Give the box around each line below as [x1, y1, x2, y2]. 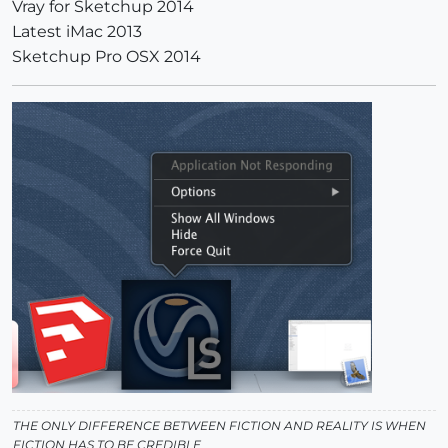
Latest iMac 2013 [12, 22, 142, 42]
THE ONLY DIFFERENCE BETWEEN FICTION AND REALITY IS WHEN [13, 418, 426, 434]
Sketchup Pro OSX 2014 [12, 47, 201, 67]
